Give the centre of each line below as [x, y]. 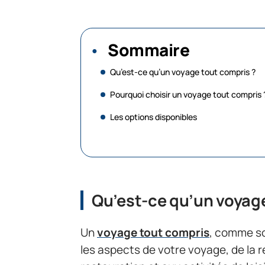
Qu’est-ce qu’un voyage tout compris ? [183, 72]
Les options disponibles [154, 117]
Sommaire [148, 50]
